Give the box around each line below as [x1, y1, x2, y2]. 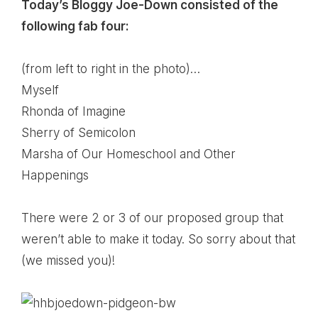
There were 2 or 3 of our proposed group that [21, 211, 283, 225]
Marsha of [21, 147, 82, 161]
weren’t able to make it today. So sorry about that [21, 232, 295, 246]
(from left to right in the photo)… [21, 62, 200, 76]
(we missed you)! [21, 253, 115, 268]
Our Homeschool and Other [82, 147, 236, 161]
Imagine [82, 104, 126, 119]
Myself [21, 83, 59, 97]
